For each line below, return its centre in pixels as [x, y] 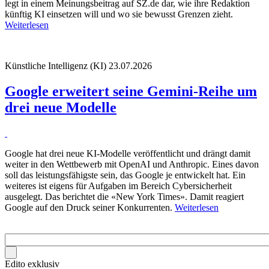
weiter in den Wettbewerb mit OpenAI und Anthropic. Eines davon [132, 164]
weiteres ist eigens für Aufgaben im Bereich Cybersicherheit [118, 186]
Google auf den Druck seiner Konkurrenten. [90, 207]
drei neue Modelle [61, 107]
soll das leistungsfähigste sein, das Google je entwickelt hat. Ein [125, 175]
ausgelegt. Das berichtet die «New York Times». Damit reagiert [124, 196]
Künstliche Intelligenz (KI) [56, 65]
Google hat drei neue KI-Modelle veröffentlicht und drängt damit [128, 153]
